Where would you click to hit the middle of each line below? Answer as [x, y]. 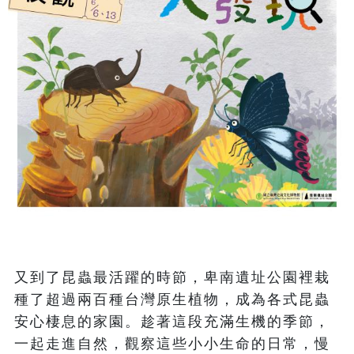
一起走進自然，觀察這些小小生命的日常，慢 [172, 344]
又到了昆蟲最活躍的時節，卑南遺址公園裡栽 [172, 278]
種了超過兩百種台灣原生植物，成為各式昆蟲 [172, 300]
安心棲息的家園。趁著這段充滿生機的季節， [172, 322]
